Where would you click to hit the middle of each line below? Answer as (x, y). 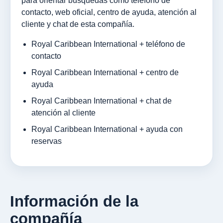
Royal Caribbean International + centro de (105, 72)
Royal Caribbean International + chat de (102, 101)
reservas (47, 141)
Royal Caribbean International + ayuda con (107, 129)
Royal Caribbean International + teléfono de (108, 44)
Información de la (74, 201)
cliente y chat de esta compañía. (78, 24)
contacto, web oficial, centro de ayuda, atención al (109, 12)
